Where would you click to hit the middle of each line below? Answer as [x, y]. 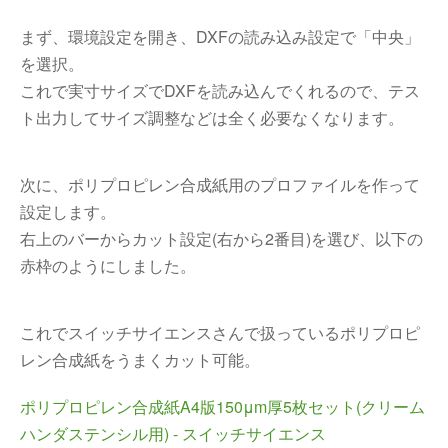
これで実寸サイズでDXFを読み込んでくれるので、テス [220, 90]
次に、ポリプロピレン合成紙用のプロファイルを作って [220, 184]
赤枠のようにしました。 [108, 265]
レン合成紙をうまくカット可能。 [140, 359]
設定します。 [68, 211]
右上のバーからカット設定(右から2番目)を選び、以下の [221, 238]
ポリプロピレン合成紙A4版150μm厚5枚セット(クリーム [222, 406]
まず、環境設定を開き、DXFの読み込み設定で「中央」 [220, 36]
